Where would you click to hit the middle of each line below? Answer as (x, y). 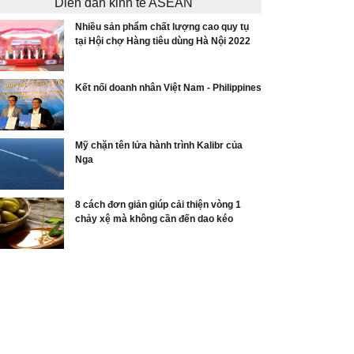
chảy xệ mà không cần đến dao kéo (154, 219)
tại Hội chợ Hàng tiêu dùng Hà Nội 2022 (163, 41)
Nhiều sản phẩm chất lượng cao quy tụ (162, 27)
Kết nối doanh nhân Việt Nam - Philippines (168, 88)
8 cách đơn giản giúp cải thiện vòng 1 (158, 205)
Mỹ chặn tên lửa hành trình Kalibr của (159, 145)
